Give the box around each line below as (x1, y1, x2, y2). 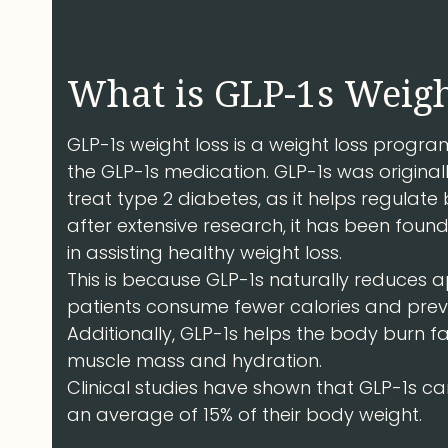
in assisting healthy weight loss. (67, 239, 343, 265)
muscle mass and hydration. (67, 347, 323, 373)
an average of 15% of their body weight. (67, 401, 423, 427)
